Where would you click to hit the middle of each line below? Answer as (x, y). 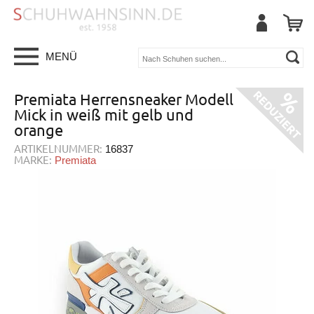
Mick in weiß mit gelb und (104, 114)
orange (39, 130)
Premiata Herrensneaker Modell (124, 99)
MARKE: (33, 159)
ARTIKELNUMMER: (58, 148)
